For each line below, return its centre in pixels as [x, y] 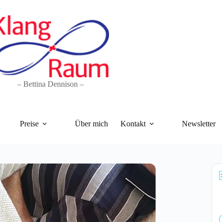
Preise [29, 124]
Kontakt [133, 124]
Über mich [91, 124]
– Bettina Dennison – [51, 84]
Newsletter [199, 124]
